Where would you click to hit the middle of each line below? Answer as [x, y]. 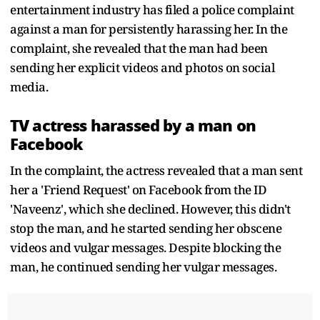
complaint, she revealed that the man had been [139, 48]
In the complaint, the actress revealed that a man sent [156, 170]
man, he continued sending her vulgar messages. [143, 266]
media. [29, 86]
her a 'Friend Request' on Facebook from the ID [138, 189]
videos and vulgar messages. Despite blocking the [145, 247]
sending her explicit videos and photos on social [142, 67]
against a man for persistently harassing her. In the [149, 29]
